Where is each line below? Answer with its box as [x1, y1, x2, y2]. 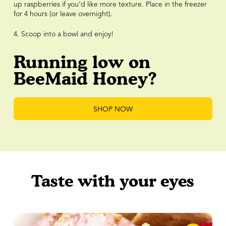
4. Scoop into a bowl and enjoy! [13, 31, 114, 38]
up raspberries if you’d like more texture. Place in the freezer [13, 1, 207, 9]
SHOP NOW [93, 106, 133, 114]
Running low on [13, 51, 150, 73]
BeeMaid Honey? [13, 68, 157, 89]
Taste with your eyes [31, 170, 195, 191]
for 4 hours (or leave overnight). [13, 11, 112, 18]
